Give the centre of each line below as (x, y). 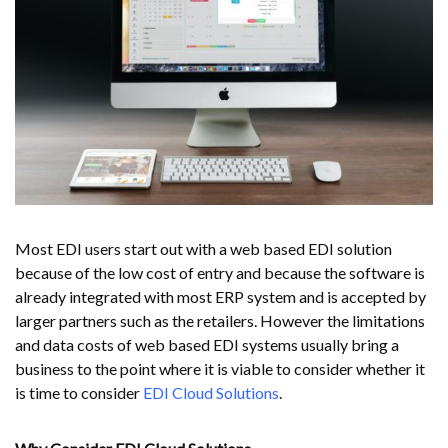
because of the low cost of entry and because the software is (220, 272)
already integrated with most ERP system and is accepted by (220, 296)
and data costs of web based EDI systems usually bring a (207, 344)
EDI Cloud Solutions (211, 392)
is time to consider (79, 392)
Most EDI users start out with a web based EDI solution (203, 248)
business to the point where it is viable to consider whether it (220, 368)
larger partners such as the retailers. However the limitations (220, 320)
